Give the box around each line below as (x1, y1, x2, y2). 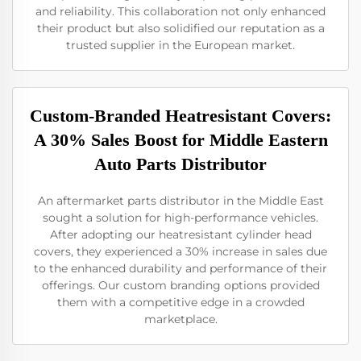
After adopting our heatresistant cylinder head (49, 227, 312, 242)
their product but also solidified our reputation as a (36, 21, 325, 35)
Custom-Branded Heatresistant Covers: (30, 106, 331, 126)
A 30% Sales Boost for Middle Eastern (33, 130, 328, 150)
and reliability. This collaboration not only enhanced (35, 4, 326, 19)
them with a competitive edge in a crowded (56, 295, 305, 309)
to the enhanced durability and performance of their (34, 261, 327, 276)
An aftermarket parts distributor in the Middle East (37, 193, 324, 208)
